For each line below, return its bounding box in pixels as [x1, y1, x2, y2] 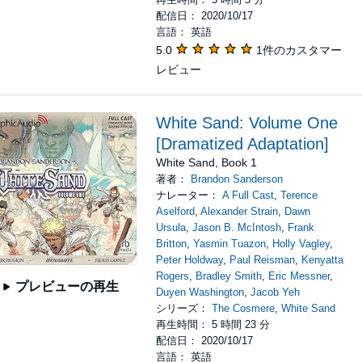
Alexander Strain [200, 205, 279, 217]
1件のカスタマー [256, 44, 343, 57]
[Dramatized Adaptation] [156, 135, 330, 153]
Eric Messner [268, 270, 330, 282]
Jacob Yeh [250, 286, 301, 298]
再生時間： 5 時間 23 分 [156, 318, 271, 330]
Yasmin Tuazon [193, 238, 267, 250]
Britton [156, 238, 187, 250]
